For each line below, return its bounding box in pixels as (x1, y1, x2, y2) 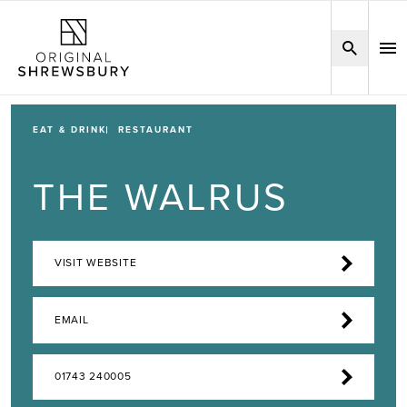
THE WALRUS (33, 174, 289, 222)
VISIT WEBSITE (55, 256, 137, 271)
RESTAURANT (118, 124, 194, 135)
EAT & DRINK (33, 124, 106, 135)
